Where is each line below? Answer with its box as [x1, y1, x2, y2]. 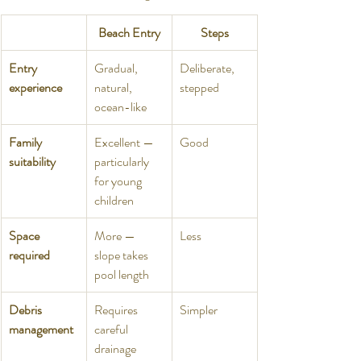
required [9, 245, 50, 264]
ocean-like [94, 97, 147, 116]
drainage [94, 338, 139, 358]
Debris [9, 300, 44, 319]
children [94, 190, 134, 210]
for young [94, 171, 144, 190]
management [9, 319, 73, 338]
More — [94, 226, 138, 245]
